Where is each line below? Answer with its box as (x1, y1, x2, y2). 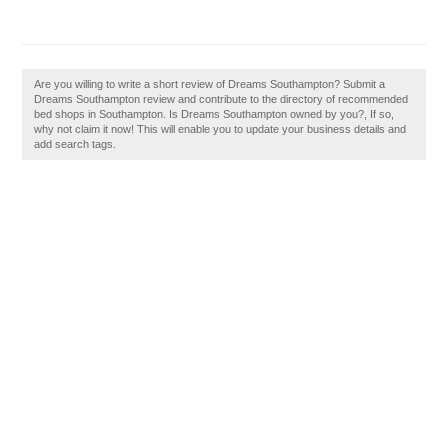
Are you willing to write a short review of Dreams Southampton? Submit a (34, 78, 386, 90)
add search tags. (34, 138, 117, 150)
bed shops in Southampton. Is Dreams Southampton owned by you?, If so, (34, 108, 395, 120)
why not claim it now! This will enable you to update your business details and (34, 123, 407, 135)
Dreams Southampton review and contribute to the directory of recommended (34, 93, 409, 105)
